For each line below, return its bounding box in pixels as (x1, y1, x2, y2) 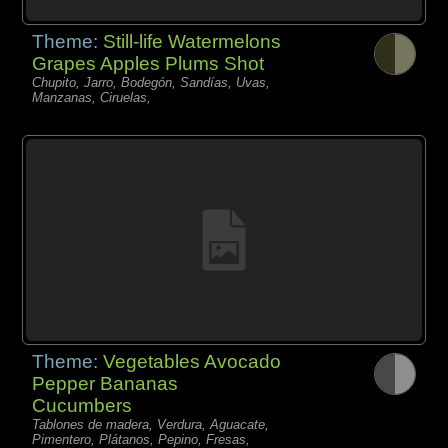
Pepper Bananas (32, 373, 179, 395)
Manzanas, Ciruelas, (32, 89, 152, 105)
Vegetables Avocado (103, 351, 282, 373)
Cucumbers (32, 395, 133, 417)
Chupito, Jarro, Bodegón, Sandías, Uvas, (32, 74, 271, 90)
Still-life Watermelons (103, 30, 282, 52)
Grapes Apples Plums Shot (32, 52, 265, 74)
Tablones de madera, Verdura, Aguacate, (32, 417, 270, 433)
